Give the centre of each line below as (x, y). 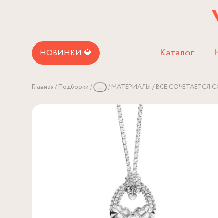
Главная (43, 87)
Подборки (73, 87)
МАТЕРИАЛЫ (131, 87)
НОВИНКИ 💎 (66, 53)
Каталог (177, 53)
